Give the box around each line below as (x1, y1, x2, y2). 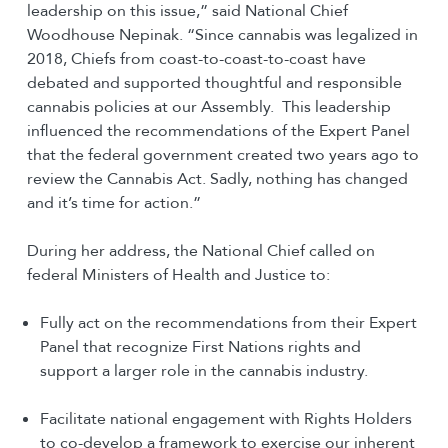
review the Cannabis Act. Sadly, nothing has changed (26, 167, 408, 190)
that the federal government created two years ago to (26, 143, 419, 166)
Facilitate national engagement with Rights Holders (39, 407, 412, 430)
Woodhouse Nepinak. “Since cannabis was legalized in (26, 23, 418, 46)
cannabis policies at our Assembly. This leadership (26, 95, 391, 118)
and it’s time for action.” (26, 191, 201, 214)
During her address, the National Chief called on (26, 239, 375, 262)
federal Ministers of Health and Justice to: (26, 263, 330, 286)
